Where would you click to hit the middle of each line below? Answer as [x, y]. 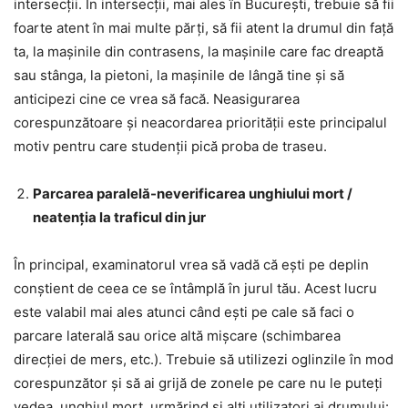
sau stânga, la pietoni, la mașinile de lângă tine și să [179, 76]
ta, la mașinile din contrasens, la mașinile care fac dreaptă [199, 52]
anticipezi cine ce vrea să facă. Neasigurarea [157, 99]
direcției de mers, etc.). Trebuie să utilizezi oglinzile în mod [204, 360]
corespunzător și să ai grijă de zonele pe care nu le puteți [198, 383]
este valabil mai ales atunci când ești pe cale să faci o [184, 312]
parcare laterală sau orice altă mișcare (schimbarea [177, 336]
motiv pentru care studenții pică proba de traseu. [170, 147]
